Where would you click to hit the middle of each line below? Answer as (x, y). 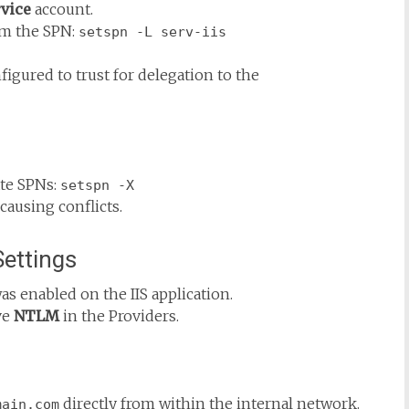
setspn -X (97, 185)
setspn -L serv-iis (152, 32)
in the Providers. (119, 316)
